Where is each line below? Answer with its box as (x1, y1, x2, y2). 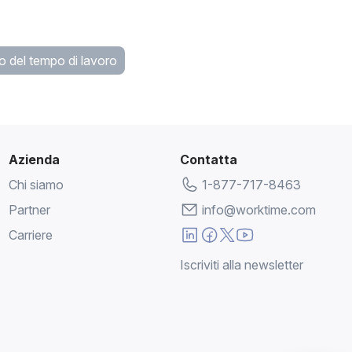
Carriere (8, 226, 53, 243)
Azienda (8, 151, 60, 167)
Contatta (180, 151, 238, 167)
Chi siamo (8, 176, 64, 192)
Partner (8, 201, 50, 218)
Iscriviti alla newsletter (180, 256, 304, 273)
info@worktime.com (202, 201, 317, 218)
